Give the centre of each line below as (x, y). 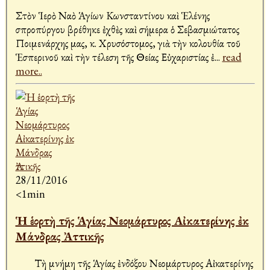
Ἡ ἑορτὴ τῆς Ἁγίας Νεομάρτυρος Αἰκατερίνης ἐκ (132, 221)
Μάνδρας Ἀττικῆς (60, 237)
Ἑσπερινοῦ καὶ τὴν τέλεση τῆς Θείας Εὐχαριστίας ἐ (115, 57)
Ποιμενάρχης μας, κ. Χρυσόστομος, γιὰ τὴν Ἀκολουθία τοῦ (128, 43)
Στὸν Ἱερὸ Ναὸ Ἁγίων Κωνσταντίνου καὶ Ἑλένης (112, 16)
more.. (29, 71)
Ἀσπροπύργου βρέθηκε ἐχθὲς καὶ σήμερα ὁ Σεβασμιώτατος (127, 30)
